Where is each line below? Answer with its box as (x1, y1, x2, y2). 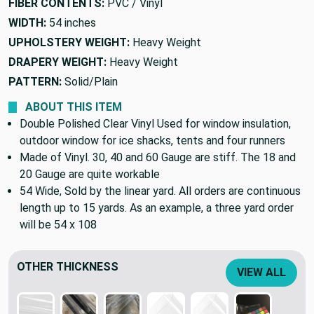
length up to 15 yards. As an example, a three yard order (20, 200, 294, 214)
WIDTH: (8, 15, 46, 29)
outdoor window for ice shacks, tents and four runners (20, 133, 285, 147)
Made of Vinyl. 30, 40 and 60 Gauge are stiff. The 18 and (20, 150, 296, 164)
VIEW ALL (237, 265, 286, 279)
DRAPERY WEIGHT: (8, 55, 107, 69)
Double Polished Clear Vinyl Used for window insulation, (20, 116, 291, 130)
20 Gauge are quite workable (20, 167, 160, 181)
